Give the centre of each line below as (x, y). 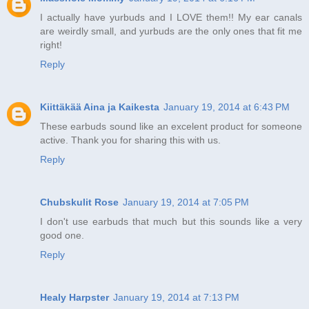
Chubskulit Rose (79, 202)
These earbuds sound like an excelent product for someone (171, 126)
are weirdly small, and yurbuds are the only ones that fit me (171, 31)
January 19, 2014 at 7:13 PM (176, 297)
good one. (62, 235)
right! (51, 44)
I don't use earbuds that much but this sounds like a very (171, 221)
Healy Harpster (74, 297)
